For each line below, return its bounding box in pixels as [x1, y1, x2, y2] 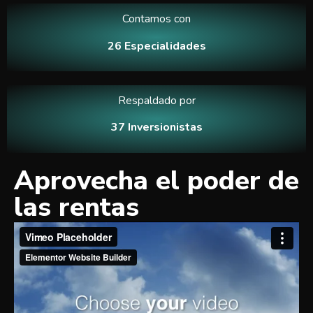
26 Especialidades [107, 38, 206, 54]
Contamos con [122, 11, 191, 27]
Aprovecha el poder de [14, 162, 299, 198]
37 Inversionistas [110, 119, 203, 136]
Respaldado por [117, 92, 196, 108]
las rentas [14, 189, 139, 225]
